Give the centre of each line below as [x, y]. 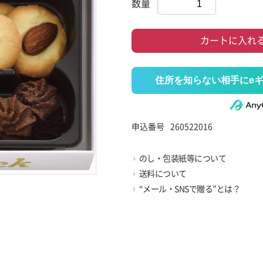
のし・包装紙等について [182, 159]
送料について [163, 174]
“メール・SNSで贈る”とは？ [189, 189]
